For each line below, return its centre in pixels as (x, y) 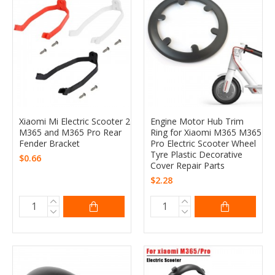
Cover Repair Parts (187, 165)
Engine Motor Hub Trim (197, 121)
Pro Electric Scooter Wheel (203, 143)
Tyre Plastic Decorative (196, 154)
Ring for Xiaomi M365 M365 (206, 132)
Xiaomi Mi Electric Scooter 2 (75, 121)
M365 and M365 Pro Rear (70, 132)
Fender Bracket (49, 143)
